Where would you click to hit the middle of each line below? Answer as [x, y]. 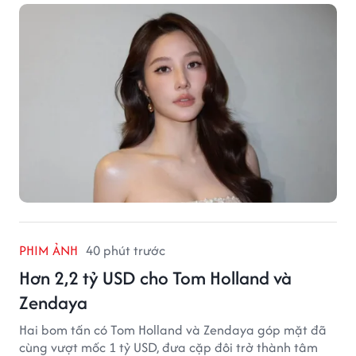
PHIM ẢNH [48, 251]
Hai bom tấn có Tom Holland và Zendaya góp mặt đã [173, 330]
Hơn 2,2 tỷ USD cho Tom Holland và [155, 278]
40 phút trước [126, 251]
